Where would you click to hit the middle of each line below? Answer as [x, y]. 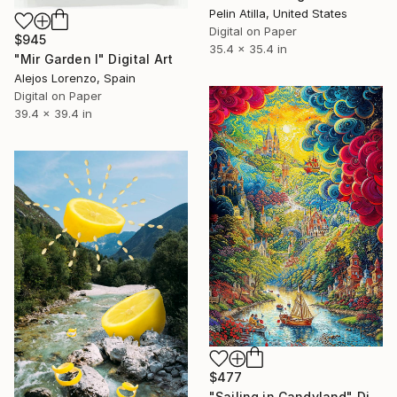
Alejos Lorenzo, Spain [75, 78]
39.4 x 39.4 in [53, 113]
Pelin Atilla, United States [278, 13]
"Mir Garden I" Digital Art [94, 58]
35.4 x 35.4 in [248, 48]
